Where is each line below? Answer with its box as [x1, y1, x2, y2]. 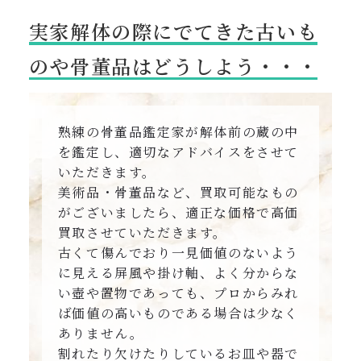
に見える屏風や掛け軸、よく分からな [57, 263, 300, 283]
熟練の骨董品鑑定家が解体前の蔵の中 [57, 122, 300, 142]
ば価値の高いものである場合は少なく [57, 304, 300, 323]
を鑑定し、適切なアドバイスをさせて [57, 143, 300, 162]
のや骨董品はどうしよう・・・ [28, 52, 318, 81]
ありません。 [57, 324, 144, 343]
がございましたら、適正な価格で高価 [57, 203, 300, 222]
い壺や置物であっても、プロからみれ [57, 284, 300, 303]
